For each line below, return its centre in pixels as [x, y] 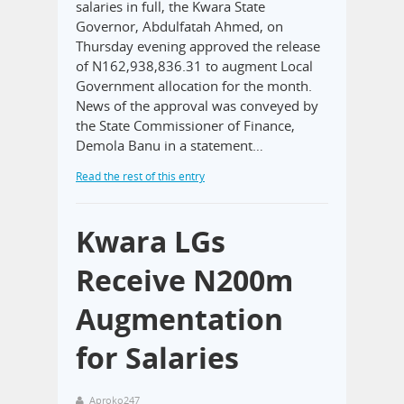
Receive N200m [184, 280]
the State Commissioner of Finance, [185, 126]
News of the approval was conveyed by [197, 106]
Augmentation [179, 319]
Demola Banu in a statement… [170, 146]
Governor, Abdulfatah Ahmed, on [179, 27]
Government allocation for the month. [194, 86]
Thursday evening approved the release [198, 46]
